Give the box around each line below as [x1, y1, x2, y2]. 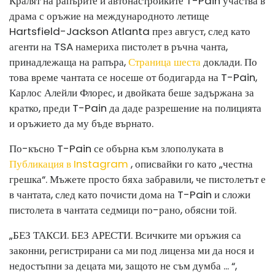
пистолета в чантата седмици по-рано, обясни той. [9, 202, 236, 217]
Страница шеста [128, 54, 201, 69]
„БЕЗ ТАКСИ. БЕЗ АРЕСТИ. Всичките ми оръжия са [9, 227, 241, 242]
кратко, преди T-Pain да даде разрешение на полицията [9, 100, 261, 115]
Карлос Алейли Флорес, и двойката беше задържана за [9, 85, 254, 100]
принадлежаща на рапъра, [9, 54, 128, 69]
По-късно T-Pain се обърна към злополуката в [9, 141, 223, 156]
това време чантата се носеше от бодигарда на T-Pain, [9, 69, 257, 85]
